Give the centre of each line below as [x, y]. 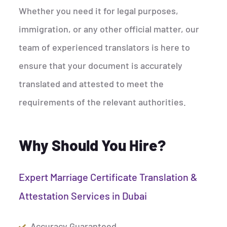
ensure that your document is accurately [101, 66]
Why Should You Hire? [92, 145]
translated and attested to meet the [91, 84]
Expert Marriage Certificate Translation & [108, 177]
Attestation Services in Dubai [83, 196]
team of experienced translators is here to [105, 47]
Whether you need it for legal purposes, [99, 11]
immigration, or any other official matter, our [109, 29]
